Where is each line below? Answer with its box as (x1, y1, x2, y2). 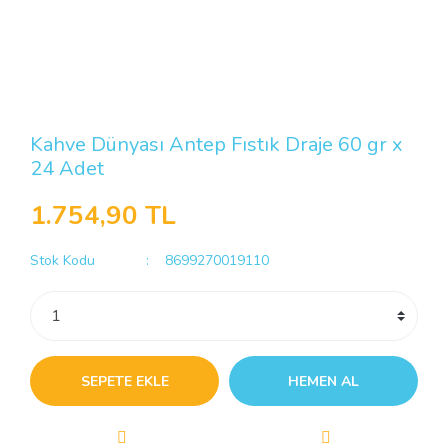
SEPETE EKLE (80, 371, 169, 391)
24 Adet (30, 155, 104, 182)
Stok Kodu (30, 251, 95, 270)
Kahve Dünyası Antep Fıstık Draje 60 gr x (30, 131, 403, 158)
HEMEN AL (288, 371, 359, 391)
